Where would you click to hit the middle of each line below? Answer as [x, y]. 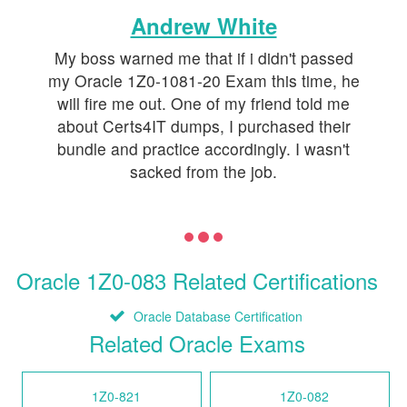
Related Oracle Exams [197, 343]
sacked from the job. [203, 172]
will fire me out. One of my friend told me [203, 104]
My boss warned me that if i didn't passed [203, 58]
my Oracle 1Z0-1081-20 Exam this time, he [203, 81]
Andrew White [203, 26]
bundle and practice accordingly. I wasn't [203, 149]
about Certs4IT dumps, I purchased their [203, 126]
